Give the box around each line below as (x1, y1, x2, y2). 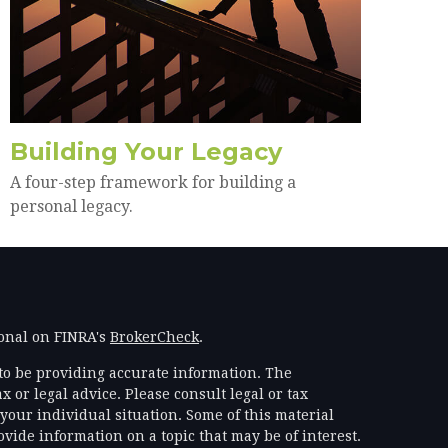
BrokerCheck (109, 329, 199, 346)
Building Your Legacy (10, 137, 282, 167)
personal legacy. (10, 197, 133, 217)
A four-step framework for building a (10, 173, 296, 193)
